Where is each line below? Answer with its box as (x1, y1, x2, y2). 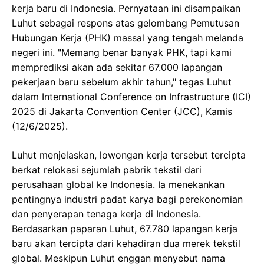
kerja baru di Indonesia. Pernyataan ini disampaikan (12, 2, 240, 14)
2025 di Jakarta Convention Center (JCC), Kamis (12, 105, 232, 117)
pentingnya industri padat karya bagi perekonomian (12, 193, 243, 205)
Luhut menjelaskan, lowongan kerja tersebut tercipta (12, 149, 246, 161)
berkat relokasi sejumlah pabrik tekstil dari (12, 164, 202, 176)
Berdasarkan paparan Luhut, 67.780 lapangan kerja (12, 223, 237, 235)
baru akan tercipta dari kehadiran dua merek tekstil (12, 237, 240, 249)
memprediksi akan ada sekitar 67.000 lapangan (12, 61, 222, 73)
